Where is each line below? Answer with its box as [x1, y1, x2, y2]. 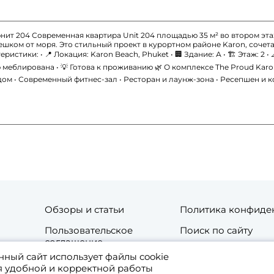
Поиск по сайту [180, 224, 253, 237]
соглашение [45, 236, 103, 248]
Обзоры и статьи [45, 204, 125, 216]
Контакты [45, 257, 91, 269]
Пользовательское [45, 224, 133, 237]
